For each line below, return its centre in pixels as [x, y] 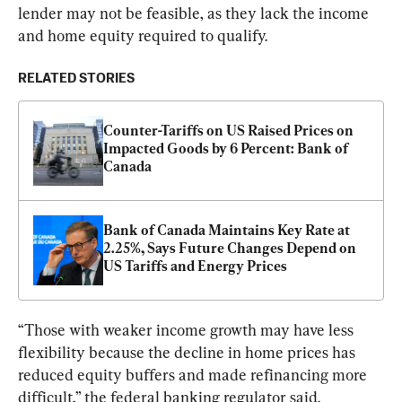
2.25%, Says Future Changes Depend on [230, 249]
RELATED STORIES [76, 79]
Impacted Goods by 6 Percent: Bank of [226, 149]
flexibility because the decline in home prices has [188, 353]
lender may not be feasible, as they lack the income [195, 13]
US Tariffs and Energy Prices [195, 267]
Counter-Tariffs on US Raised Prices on [228, 131]
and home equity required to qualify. [143, 36]
